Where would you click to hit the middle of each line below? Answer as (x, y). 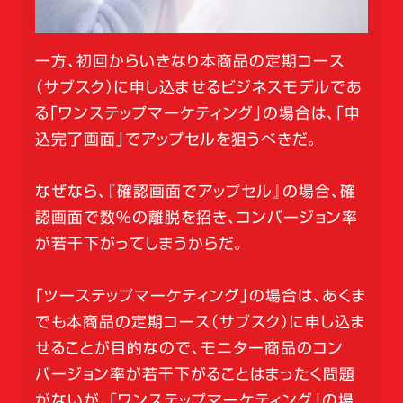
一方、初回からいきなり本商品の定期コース (189, 61)
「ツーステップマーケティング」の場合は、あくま (201, 296)
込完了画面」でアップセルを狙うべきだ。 (176, 139)
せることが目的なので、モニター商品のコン (189, 348)
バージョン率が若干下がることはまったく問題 (195, 374)
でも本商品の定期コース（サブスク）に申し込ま (200, 322)
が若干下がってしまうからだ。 (139, 244)
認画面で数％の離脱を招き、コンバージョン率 (196, 218)
